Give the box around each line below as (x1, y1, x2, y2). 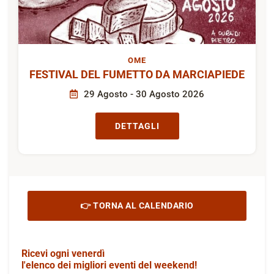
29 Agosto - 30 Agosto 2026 (81, 88, 204, 100)
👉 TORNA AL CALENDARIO (80, 200, 194, 210)
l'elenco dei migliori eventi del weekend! (21, 259, 197, 271)
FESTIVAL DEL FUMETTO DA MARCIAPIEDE (29, 67, 245, 81)
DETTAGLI (114, 120, 160, 131)
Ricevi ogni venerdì (21, 247, 105, 259)
